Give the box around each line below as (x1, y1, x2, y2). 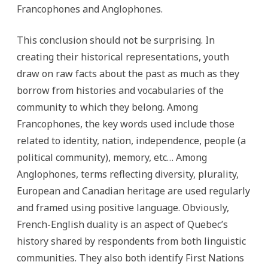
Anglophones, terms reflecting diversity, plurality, (17, 167, 239, 181)
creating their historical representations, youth (17, 50, 229, 63)
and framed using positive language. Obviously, (17, 201, 229, 214)
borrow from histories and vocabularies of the (17, 84, 224, 97)
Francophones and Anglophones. (17, 2, 163, 16)
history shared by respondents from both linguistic (17, 234, 246, 248)
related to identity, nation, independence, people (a (17, 134, 246, 147)
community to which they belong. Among (17, 100, 198, 114)
